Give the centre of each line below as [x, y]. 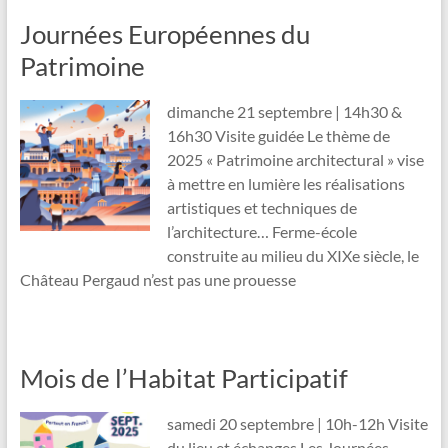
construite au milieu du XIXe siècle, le [292, 256]
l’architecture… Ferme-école [261, 232]
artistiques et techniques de [261, 208]
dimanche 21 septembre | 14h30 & [284, 112]
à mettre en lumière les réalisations [285, 184]
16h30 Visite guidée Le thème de [278, 136]
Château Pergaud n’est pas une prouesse [157, 280]
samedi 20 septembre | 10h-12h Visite [297, 424]
